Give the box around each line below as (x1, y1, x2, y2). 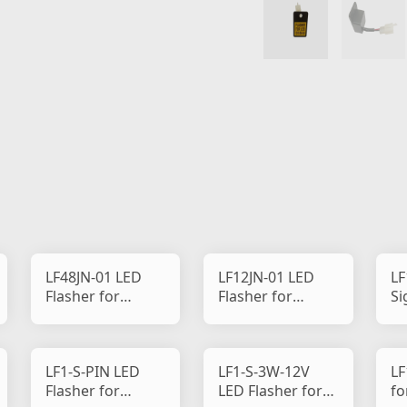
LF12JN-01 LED (218, 267, 314, 288)
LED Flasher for (218, 380, 323, 401)
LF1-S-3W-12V (218, 361, 310, 382)
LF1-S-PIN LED (45, 361, 140, 382)
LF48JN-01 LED (45, 267, 142, 288)
